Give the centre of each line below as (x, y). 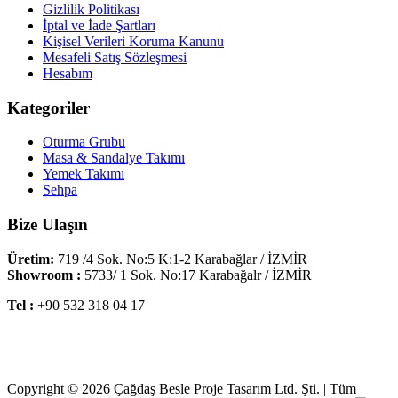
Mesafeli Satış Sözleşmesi (115, 57)
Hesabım (68, 73)
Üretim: (31, 259)
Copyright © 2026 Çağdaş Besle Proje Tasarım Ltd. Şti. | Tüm (182, 388)
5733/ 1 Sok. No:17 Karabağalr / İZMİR (196, 275)
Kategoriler (48, 107)
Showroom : (44, 275)
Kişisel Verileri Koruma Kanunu (133, 41)
